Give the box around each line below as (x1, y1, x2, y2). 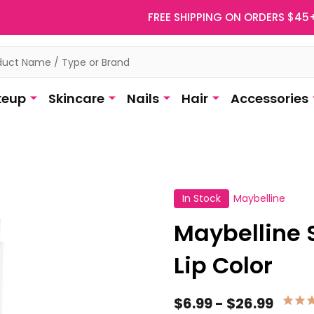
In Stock (182, 191, 221, 205)
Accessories (230, 90, 308, 107)
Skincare (48, 90, 104, 107)
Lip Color (174, 250, 273, 281)
